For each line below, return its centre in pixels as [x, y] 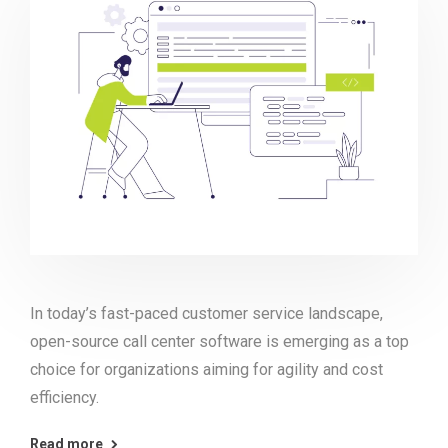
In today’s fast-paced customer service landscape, [206, 313]
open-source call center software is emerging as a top [219, 341]
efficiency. [64, 397]
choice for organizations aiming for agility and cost [206, 369]
